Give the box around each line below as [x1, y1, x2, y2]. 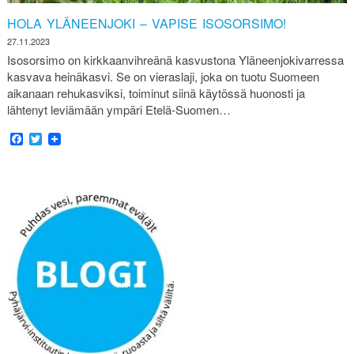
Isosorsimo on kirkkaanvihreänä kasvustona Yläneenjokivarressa [6, 51, 344, 68]
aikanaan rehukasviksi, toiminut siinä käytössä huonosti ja [6, 84, 305, 101]
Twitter [41, 130, 78, 149]
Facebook [22, 130, 78, 149]
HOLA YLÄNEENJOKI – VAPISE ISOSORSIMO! [6, 14, 286, 32]
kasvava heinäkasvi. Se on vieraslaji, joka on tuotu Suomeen [6, 67, 319, 85]
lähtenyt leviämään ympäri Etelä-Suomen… [6, 100, 231, 118]
